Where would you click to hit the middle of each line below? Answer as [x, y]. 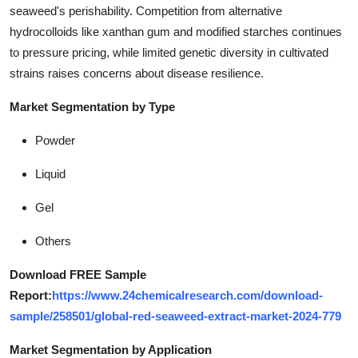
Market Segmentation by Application [111, 349]
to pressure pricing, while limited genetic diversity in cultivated [169, 52]
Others [53, 241]
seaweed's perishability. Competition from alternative [146, 10]
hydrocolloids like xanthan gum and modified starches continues [176, 31]
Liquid [50, 173]
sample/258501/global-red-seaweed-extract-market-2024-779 [175, 316]
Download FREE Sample [78, 274]
